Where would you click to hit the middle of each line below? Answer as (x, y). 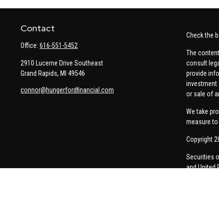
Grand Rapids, (40, 74)
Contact (38, 28)
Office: (30, 46)
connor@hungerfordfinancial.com (67, 90)
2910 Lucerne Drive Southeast (62, 63)
